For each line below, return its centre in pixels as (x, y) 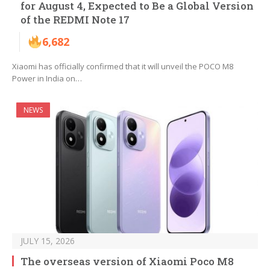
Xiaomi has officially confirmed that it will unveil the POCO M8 (123, 67)
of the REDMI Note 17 (75, 20)
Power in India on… (47, 79)
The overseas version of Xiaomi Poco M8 (127, 262)
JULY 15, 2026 (48, 241)
